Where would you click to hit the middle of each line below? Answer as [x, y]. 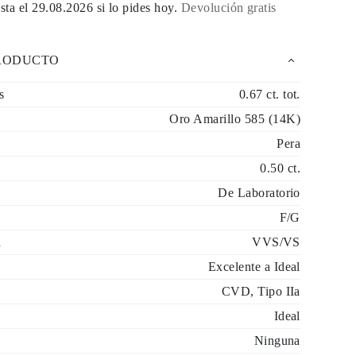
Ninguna [277, 341]
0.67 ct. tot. [269, 94]
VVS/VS [276, 242]
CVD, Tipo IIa [261, 291]
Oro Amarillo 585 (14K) [235, 119]
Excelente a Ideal [254, 267]
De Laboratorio [259, 193]
